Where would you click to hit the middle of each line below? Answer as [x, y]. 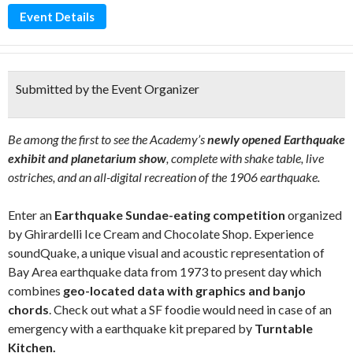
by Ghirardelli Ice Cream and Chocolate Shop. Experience [161, 234]
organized [314, 215]
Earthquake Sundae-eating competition [170, 215]
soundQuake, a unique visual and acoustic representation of [166, 253]
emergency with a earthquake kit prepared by [131, 328]
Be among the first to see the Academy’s [108, 139]
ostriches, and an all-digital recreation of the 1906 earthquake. [164, 177]
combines [35, 290]
